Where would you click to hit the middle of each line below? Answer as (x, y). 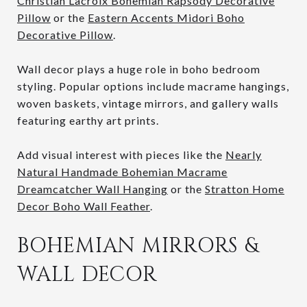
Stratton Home (245, 188)
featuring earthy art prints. (88, 120)
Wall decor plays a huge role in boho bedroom (139, 69)
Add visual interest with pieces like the (121, 154)
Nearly (244, 154)
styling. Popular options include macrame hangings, (153, 86)
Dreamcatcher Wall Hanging (93, 188)
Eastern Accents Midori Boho (166, 17)
